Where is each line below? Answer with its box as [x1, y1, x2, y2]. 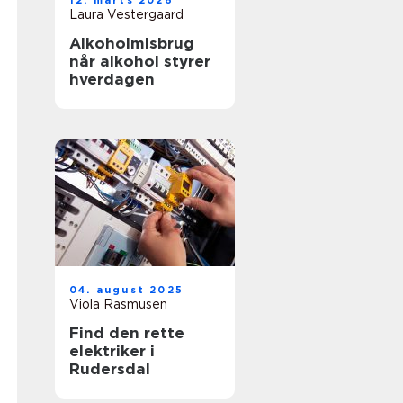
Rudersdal [69, 360, 150, 378]
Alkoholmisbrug [69, 34, 194, 52]
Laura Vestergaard [69, 7, 184, 22]
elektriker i [69, 342, 155, 360]
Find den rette [69, 324, 184, 342]
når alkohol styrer [69, 52, 210, 70]
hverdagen [69, 70, 155, 88]
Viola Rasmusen [69, 297, 167, 311]
